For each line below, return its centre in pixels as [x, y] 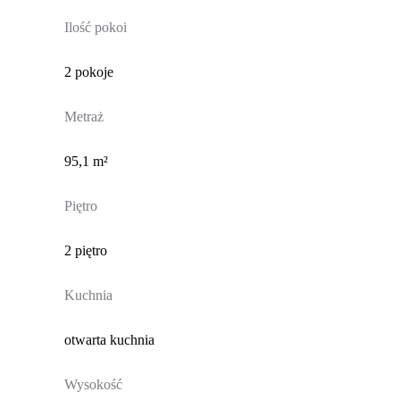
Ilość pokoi [95, 28]
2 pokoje [88, 72]
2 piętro [85, 251]
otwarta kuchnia [109, 340]
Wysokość [93, 385]
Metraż [83, 117]
